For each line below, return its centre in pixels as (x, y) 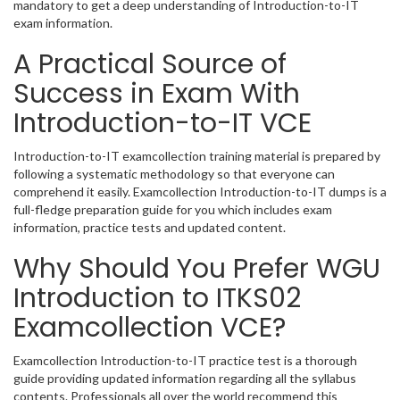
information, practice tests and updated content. (150, 228)
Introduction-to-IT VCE (162, 124)
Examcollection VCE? (150, 328)
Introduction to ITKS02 (157, 299)
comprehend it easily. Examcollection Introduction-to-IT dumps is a (200, 192)
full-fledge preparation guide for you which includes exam (173, 210)
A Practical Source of (150, 65)
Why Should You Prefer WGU (197, 269)
